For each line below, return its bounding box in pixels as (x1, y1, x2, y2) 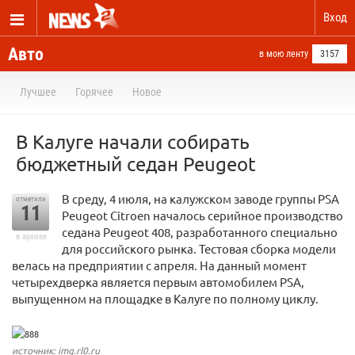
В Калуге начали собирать (16, 130, 250, 153)
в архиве (15, 231, 47, 242)
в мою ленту (259, 48, 308, 59)
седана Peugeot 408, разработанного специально (62, 224, 338, 239)
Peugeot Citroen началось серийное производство (62, 208, 343, 223)
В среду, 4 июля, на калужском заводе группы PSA (62, 191, 339, 206)
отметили (15, 195, 46, 203)
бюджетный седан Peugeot (16, 152, 256, 175)
